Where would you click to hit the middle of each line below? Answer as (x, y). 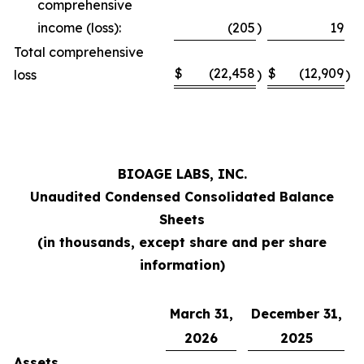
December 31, (296, 314)
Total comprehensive (79, 52)
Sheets (182, 219)
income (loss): (79, 28)
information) (182, 265)
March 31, (201, 314)
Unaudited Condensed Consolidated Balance (182, 197)
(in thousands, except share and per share (182, 242)
